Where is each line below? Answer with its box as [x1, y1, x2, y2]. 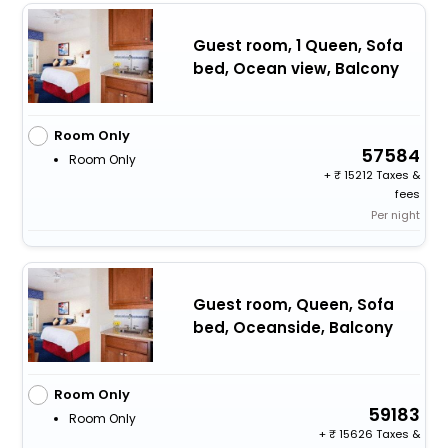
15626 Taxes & [336, 426, 421, 443]
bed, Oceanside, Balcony [192, 317, 393, 339]
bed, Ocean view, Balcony [192, 57, 399, 79]
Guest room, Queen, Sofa [192, 294, 394, 316]
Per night [371, 207, 421, 224]
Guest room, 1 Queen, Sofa [192, 34, 403, 56]
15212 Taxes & [341, 167, 421, 184]
